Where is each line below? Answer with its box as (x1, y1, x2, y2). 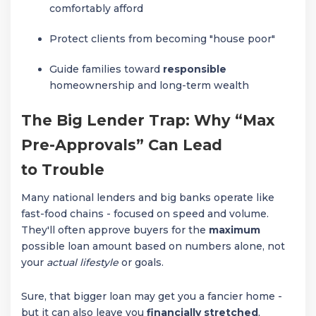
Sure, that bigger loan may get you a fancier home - (21, 289, 282, 303)
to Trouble (21, 161, 104, 179)
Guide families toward (49, 63, 163, 76)
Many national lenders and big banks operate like (21, 190, 274, 204)
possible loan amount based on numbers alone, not (21, 239, 285, 253)
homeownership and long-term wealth (49, 79, 249, 92)
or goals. (119, 255, 164, 269)
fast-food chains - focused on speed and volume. (21, 207, 269, 220)
